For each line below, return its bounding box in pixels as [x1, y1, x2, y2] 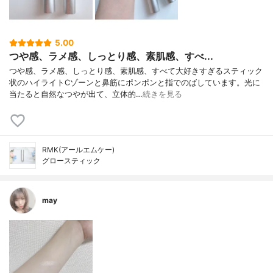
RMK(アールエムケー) [42, 145, 115, 155]
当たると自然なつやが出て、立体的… [9, 90, 143, 99]
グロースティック [42, 156, 101, 166]
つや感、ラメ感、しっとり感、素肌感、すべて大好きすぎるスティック [9, 66, 263, 76]
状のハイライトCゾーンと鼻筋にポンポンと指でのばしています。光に [9, 78, 260, 88]
